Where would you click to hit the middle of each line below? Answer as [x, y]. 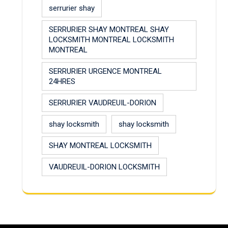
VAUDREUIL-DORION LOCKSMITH [104, 167]
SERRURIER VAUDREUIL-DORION [103, 103]
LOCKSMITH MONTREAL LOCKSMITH [111, 39]
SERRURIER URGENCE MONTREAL [105, 71]
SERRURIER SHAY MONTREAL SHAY [109, 29]
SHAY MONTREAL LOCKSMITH [100, 145]
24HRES [62, 81]
